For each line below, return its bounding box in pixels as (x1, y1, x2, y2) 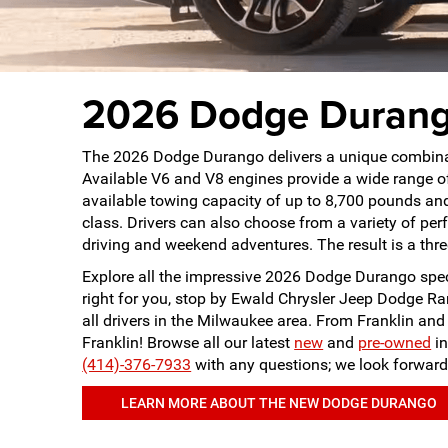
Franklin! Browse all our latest (82, 333, 295, 352)
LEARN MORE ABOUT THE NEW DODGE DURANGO (120, 395, 437, 411)
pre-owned (358, 333, 432, 352)
